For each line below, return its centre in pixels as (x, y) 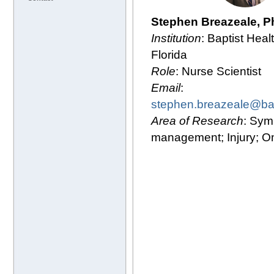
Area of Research (197, 121)
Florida (169, 55)
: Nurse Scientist (218, 71)
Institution (176, 38)
